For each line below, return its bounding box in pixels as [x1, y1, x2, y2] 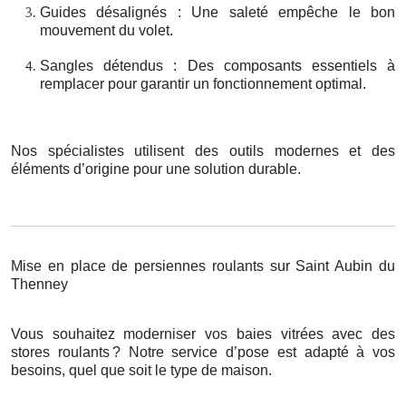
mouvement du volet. [40, 22, 173, 38]
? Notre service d [111, 343, 234, 360]
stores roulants [11, 343, 110, 360]
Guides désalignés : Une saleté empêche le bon [40, 4, 395, 20]
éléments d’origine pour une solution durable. [11, 160, 301, 177]
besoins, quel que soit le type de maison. [11, 362, 272, 378]
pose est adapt [237, 343, 341, 360]
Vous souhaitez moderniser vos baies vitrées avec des [11, 325, 395, 342]
